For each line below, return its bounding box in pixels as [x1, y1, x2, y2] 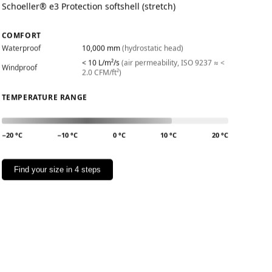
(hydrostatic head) [121, 43, 183, 53]
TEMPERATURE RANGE [1, 92, 87, 103]
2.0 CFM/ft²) [81, 67, 121, 78]
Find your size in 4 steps [13, 165, 101, 174]
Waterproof [1, 43, 41, 53]
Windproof [1, 63, 37, 73]
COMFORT [1, 30, 41, 41]
